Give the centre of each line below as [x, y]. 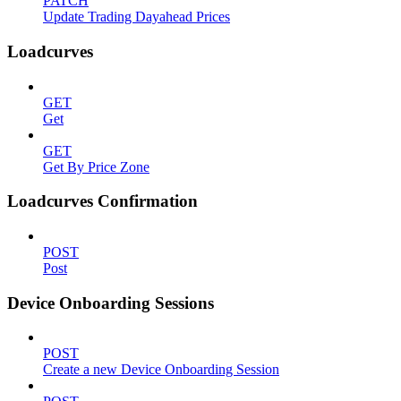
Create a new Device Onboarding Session [161, 370]
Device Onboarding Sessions [111, 303]
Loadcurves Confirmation [102, 201]
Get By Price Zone [96, 166]
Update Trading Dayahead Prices [137, 17]
